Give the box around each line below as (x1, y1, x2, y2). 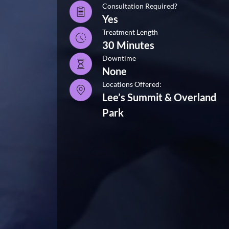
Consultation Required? (102, 1, 177, 10)
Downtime (102, 53, 136, 62)
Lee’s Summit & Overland (102, 90, 216, 103)
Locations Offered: (102, 79, 162, 88)
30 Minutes (102, 38, 154, 51)
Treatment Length (102, 27, 158, 36)
